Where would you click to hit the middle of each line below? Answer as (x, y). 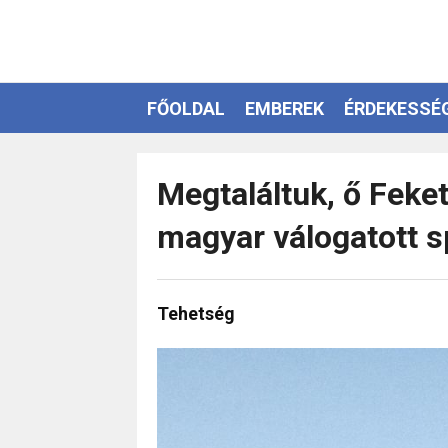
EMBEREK (284, 108)
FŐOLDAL (186, 108)
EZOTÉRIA (189, 158)
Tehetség (196, 313)
